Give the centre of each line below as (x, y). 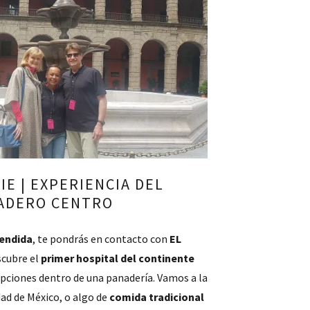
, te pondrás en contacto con (101, 239)
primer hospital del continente (117, 258)
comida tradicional (157, 297)
